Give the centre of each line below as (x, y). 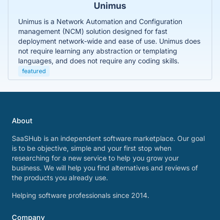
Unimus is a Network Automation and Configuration (100, 21)
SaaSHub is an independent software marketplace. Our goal (108, 138)
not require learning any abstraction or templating (98, 51)
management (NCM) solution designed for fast (93, 31)
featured (34, 71)
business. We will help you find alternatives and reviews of (105, 168)
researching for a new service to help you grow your (95, 158)
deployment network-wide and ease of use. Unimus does (109, 41)
